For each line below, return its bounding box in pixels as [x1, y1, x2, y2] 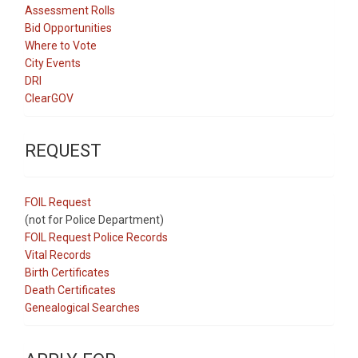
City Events [25, 56, 81, 70]
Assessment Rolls [25, 3, 115, 17]
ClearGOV [25, 91, 74, 105]
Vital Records [25, 248, 91, 261]
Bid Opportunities [25, 21, 112, 34]
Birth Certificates [25, 265, 109, 279]
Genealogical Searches [25, 300, 140, 314]
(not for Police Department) [25, 213, 164, 226]
